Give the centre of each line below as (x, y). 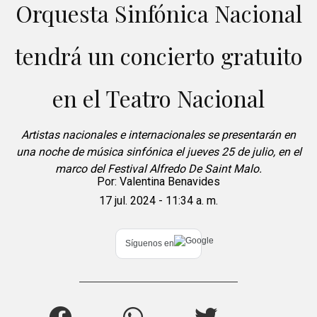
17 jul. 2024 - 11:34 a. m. (158, 200)
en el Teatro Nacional (158, 98)
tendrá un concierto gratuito (158, 55)
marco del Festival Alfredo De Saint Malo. (158, 168)
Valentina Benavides (170, 181)
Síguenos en (150, 244)
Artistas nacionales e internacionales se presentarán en (158, 134)
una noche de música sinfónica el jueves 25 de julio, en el (158, 151)
